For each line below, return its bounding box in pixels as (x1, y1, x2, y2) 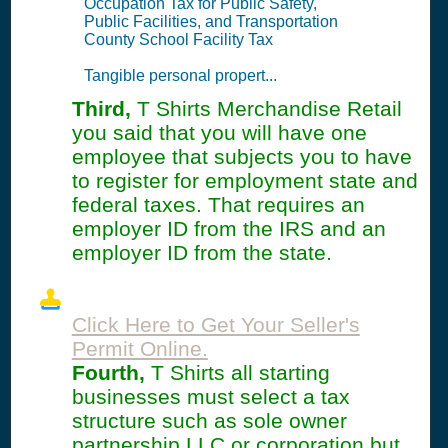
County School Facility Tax (83, 31, 273, 49)
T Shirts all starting (144, 361, 330, 385)
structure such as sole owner (71, 409, 347, 433)
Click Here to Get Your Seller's (71, 313, 360, 337)
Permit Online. (71, 337, 208, 361)
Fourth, (71, 361, 145, 385)
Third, (71, 97, 131, 121)
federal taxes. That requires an (71, 193, 365, 217)
